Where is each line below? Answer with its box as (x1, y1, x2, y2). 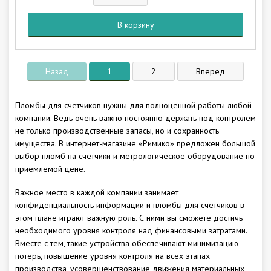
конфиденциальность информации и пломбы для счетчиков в (15, 200, 244, 211)
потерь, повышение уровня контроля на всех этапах (15, 250, 210, 262)
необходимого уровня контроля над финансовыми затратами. (15, 225, 247, 237)
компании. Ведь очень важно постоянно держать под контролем (15, 113, 256, 124)
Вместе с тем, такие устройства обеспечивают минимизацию (15, 238, 238, 249)
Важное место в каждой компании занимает (15, 187, 178, 198)
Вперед (196, 66, 225, 77)
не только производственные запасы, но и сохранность (15, 125, 219, 137)
